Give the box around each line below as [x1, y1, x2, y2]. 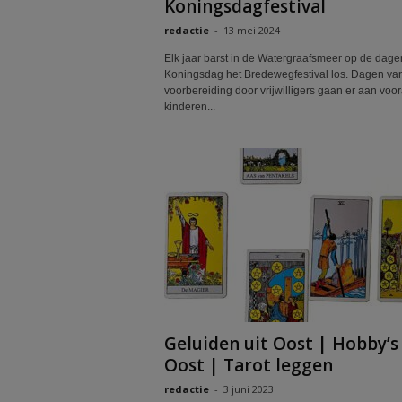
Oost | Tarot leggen [163, 354, 333, 377]
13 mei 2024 [223, 23, 280, 37]
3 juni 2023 [223, 382, 274, 396]
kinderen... [163, 100, 215, 113]
